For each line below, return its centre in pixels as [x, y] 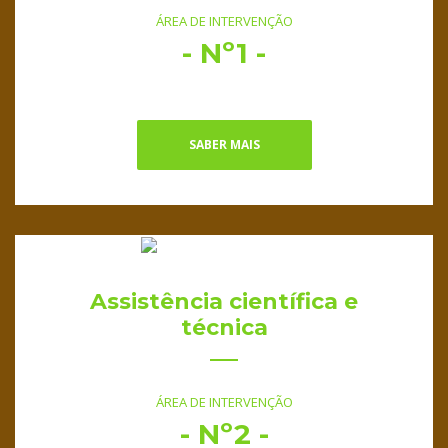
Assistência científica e [224, 301]
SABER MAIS [224, 144]
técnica [224, 327]
